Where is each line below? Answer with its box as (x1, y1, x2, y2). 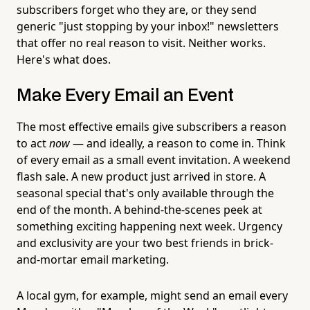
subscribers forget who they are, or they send (17, 1, 257, 17)
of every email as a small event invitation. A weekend (17, 152, 291, 167)
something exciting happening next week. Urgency (17, 218, 282, 234)
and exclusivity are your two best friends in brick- (17, 235, 273, 250)
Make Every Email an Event (17, 87, 234, 104)
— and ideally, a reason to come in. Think (70, 135, 286, 151)
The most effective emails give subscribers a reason (17, 118, 286, 134)
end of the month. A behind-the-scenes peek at (17, 201, 262, 217)
